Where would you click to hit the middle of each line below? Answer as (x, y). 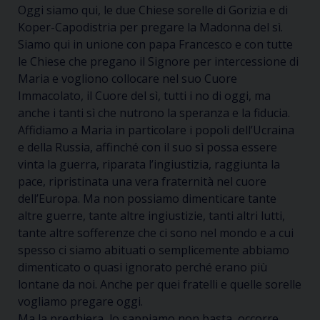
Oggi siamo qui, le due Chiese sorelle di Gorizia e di (153, 10)
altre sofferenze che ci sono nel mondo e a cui (170, 233)
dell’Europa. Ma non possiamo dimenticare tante (147, 199)
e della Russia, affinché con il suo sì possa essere (147, 147)
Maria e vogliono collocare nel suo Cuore (127, 79)
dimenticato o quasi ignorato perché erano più (142, 267)
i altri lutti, (258, 216)
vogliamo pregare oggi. (80, 301)
